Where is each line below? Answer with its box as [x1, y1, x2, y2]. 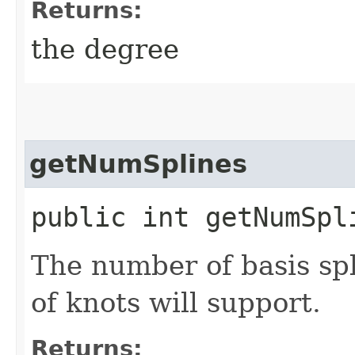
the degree [31, 32, 179, 65]
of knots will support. [31, 286, 321, 319]
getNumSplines [29, 149, 247, 178]
